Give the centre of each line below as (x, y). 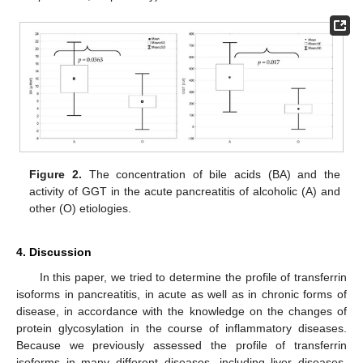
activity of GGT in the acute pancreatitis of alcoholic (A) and (185, 191)
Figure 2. (56, 174)
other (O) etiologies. (81, 208)
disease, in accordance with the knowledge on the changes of (181, 311)
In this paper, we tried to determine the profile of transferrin (193, 277)
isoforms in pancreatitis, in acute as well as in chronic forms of (181, 294)
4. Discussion (54, 252)
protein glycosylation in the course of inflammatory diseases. (181, 328)
